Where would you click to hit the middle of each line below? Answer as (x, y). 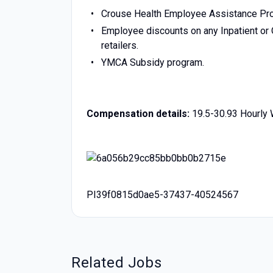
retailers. (120, 45)
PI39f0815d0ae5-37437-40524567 (162, 194)
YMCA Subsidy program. (152, 62)
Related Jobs (117, 262)
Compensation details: (138, 114)
